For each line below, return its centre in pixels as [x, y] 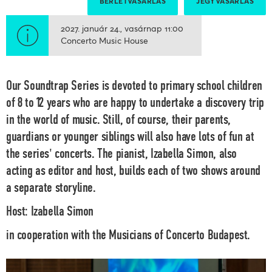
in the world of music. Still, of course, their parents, [119, 120]
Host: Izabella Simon [50, 212]
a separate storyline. [51, 188]
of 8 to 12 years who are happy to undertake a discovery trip [135, 103]
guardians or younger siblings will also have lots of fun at [130, 137]
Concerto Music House [104, 40]
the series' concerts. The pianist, [79, 154]
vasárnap [143, 28]
